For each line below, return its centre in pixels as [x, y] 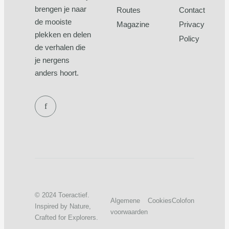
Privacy [192, 24]
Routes [129, 10]
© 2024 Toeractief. [62, 195]
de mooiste [53, 21]
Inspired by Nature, [63, 206]
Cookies [160, 200]
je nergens [52, 60]
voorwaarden [129, 212]
